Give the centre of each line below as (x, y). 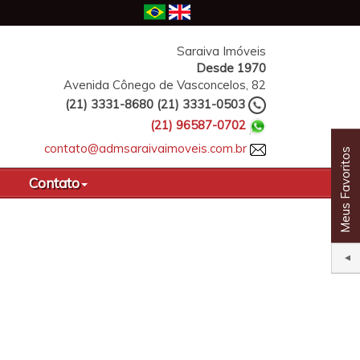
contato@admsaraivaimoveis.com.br (145, 148)
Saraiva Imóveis (221, 51)
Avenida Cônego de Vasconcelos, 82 (165, 84)
